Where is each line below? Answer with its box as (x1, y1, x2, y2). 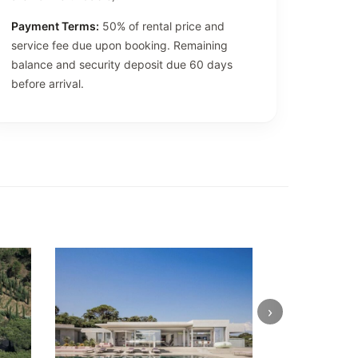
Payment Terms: (11, 18, 99, 33)
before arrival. (11, 76, 84, 90)
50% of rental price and (99, 18, 225, 33)
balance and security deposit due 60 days (11, 57, 233, 71)
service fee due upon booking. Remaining (11, 38, 228, 52)
